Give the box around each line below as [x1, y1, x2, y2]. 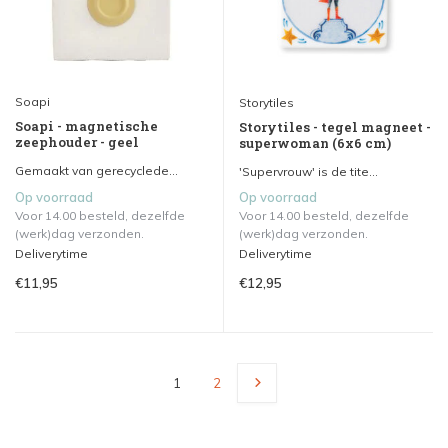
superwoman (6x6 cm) [239, 134, 391, 153]
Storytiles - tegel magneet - [239, 118, 431, 137]
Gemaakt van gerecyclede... [15, 163, 178, 179]
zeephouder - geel [15, 133, 139, 152]
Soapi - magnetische [15, 117, 158, 136]
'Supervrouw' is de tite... [239, 164, 378, 180]
